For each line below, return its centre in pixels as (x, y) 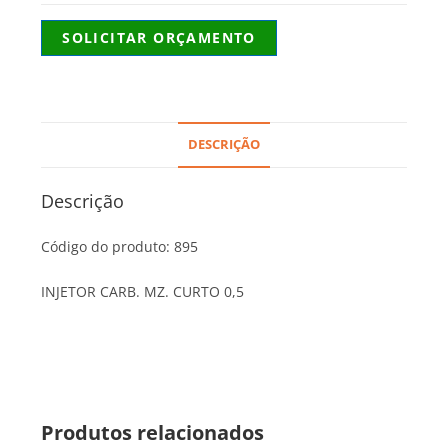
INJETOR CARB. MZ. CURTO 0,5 (143, 292)
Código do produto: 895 (120, 247)
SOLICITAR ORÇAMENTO (159, 38)
